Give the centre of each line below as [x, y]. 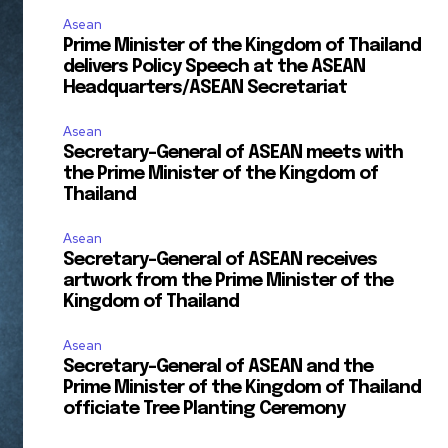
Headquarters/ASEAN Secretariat [205, 88]
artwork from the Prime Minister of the [228, 281]
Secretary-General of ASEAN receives [220, 260]
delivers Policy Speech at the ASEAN [214, 67]
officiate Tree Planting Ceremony [204, 409]
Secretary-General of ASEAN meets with [233, 153]
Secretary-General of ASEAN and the [218, 367]
